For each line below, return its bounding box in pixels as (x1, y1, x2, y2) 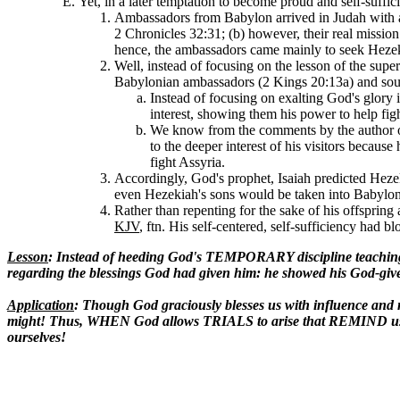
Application (7, 297, 74, 312)
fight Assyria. (150, 154, 225, 170)
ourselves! (7, 329, 66, 345)
